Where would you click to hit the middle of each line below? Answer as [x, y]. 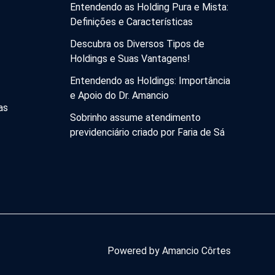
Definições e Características [131, 22]
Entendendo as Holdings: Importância [150, 81]
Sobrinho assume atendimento [135, 118]
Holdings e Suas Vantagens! [130, 59]
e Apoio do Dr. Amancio [119, 96]
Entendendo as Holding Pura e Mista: [149, 7]
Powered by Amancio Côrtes [169, 250]
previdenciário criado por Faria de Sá [147, 133]
